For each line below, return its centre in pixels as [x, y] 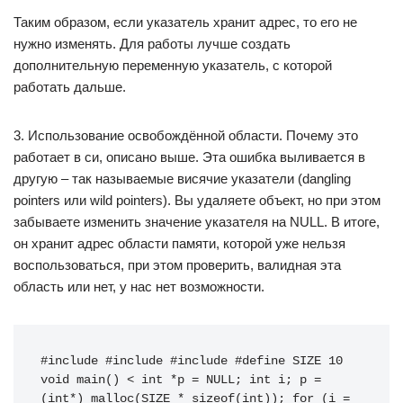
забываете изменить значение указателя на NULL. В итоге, [197, 222]
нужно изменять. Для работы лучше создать [152, 44]
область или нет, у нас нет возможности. [139, 287]
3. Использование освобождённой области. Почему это [186, 135]
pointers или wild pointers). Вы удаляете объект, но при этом [197, 200]
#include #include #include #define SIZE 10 [192, 361]
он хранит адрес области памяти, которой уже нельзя [179, 243]
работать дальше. [70, 87]
